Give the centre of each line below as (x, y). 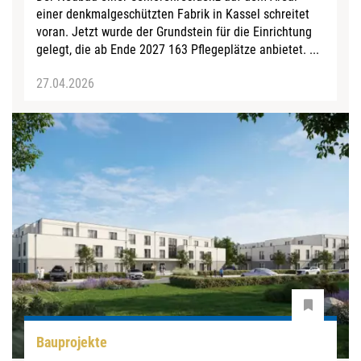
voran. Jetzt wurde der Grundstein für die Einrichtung (174, 31)
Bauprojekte (72, 342)
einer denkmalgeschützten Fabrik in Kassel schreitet (173, 14)
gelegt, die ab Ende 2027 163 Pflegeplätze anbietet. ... (178, 49)
